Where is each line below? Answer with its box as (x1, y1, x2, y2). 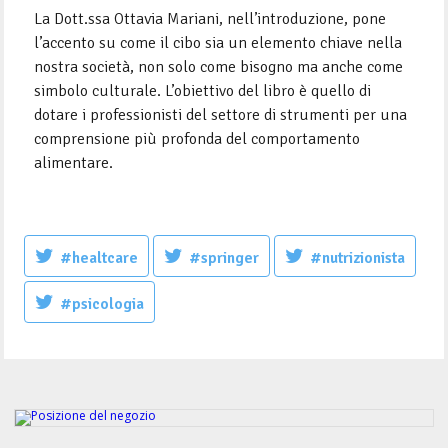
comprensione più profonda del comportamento (34, 128, 361, 149)
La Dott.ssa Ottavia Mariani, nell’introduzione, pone (34, 8, 387, 29)
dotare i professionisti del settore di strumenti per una (34, 104, 408, 125)
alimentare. (34, 152, 114, 173)
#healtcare (60, 247, 139, 268)
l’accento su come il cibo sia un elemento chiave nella (34, 32, 403, 53)
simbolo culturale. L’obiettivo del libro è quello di (34, 80, 372, 101)
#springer (189, 247, 260, 268)
